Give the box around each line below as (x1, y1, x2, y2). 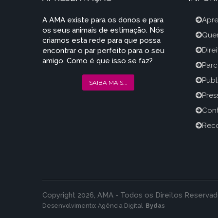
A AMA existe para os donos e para (42, 16, 163, 24)
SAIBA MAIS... (89, 79, 127, 86)
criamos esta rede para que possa (42, 36, 161, 45)
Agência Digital (98, 202, 143, 209)
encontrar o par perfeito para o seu (42, 46, 164, 55)
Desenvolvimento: (42, 202, 98, 209)
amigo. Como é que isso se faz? (42, 56, 153, 65)
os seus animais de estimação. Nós (42, 26, 164, 35)
